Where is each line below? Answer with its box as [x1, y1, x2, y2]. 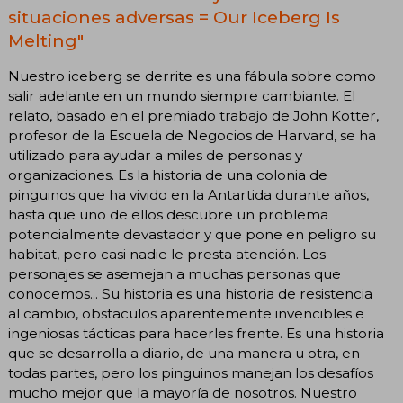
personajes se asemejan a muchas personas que [8, 264, 341, 282]
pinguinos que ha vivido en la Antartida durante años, [8, 185, 369, 203]
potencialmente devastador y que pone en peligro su [8, 225, 376, 243]
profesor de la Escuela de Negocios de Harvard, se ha [8, 126, 376, 144]
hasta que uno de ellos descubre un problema [8, 205, 328, 223]
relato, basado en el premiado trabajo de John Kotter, [8, 106, 379, 124]
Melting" [8, 30, 84, 52]
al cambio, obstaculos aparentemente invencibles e [8, 304, 364, 322]
